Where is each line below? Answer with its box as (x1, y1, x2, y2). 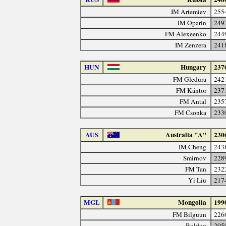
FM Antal (180, 96, 207, 106)
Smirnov (183, 153, 207, 162)
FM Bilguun (173, 209, 207, 219)
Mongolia (178, 197, 207, 207)
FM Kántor (176, 85, 207, 95)
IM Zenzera (175, 40, 207, 49)
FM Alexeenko (165, 29, 207, 38)
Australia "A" (165, 129, 207, 140)
